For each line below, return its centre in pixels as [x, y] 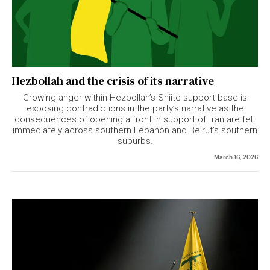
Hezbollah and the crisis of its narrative [113, 81]
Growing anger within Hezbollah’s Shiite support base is [135, 98]
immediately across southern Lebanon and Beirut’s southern [135, 130]
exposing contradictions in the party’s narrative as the [135, 109]
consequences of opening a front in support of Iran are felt [135, 120]
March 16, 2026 [236, 156]
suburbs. [135, 141]
